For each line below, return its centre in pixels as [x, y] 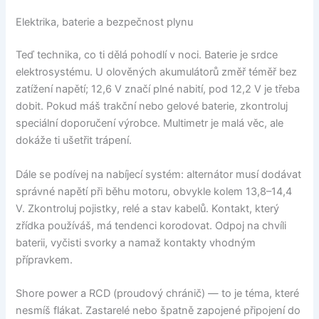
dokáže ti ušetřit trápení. [74, 141]
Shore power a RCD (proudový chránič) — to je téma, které [158, 293]
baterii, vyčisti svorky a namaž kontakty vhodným [136, 242]
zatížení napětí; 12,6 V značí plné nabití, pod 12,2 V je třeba [158, 89]
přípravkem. [45, 260]
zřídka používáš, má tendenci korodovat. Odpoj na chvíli [151, 225]
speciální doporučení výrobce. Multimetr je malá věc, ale [150, 124]
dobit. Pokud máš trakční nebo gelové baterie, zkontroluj [152, 106]
